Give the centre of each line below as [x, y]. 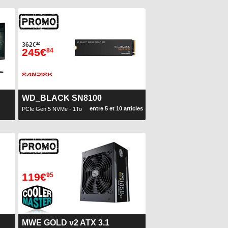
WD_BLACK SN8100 [62, 98]
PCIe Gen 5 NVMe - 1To [52, 109]
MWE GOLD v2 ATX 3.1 [66, 223]
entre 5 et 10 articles [116, 108]
